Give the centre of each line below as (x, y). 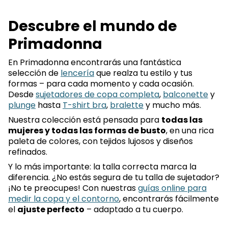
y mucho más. (172, 105)
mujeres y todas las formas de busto (87, 131)
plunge (22, 105)
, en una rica (190, 131)
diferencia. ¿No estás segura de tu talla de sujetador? (114, 177)
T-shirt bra (84, 105)
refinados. (28, 152)
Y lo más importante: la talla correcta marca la (102, 167)
